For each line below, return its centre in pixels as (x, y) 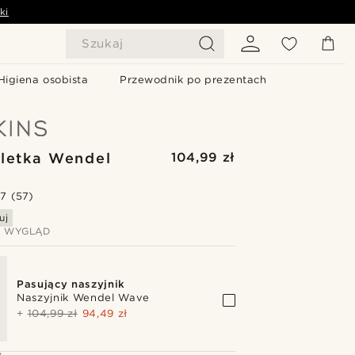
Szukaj (103, 44)
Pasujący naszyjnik (71, 284)
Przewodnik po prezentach (193, 80)
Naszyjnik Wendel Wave (84, 297)
